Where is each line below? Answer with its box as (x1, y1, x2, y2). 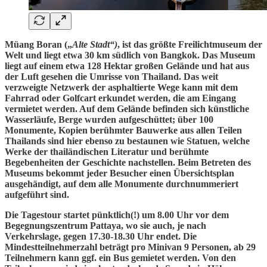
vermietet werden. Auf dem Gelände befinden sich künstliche (5, 103, 249, 114)
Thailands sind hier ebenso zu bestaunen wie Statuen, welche (5, 135, 250, 146)
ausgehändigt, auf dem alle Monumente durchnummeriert (5, 178, 238, 189)
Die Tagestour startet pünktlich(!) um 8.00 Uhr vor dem (5, 209, 229, 220)
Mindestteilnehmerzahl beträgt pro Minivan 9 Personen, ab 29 (5, 241, 256, 252)
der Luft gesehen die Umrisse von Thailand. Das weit (5, 71, 218, 82)
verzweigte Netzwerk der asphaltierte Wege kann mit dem (5, 82, 238, 92)
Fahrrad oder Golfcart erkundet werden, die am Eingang (5, 92, 236, 103)
